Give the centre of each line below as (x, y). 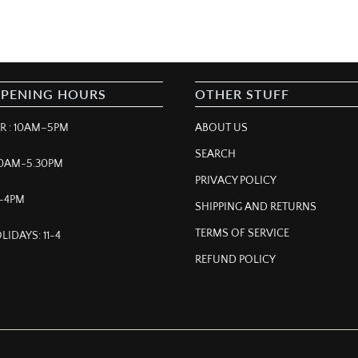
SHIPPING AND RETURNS (256, 207)
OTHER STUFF (242, 94)
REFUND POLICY (235, 260)
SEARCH (215, 155)
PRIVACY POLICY (236, 181)
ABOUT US (221, 128)
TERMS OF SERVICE (242, 234)
